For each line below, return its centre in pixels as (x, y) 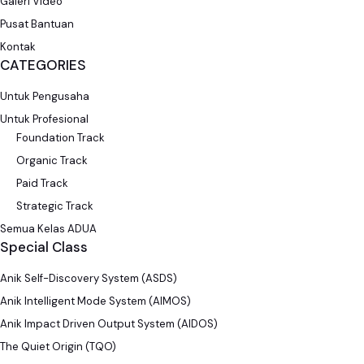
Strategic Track (55, 206)
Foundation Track (61, 137)
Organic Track (52, 160)
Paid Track (42, 183)
